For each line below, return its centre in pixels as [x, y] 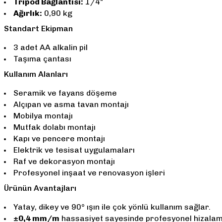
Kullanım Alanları [36, 74]
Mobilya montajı [43, 116]
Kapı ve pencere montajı [59, 139]
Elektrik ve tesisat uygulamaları [74, 150]
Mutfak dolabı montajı [55, 127]
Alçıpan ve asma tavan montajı [71, 104]
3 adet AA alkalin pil [51, 47]
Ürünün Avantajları [40, 188]
